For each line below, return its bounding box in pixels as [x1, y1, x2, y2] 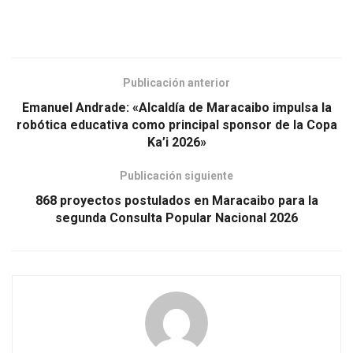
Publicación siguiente [120, 169, 233, 182]
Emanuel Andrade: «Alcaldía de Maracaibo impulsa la [21, 99, 332, 115]
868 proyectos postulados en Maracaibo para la [35, 192, 318, 208]
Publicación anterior [123, 76, 230, 89]
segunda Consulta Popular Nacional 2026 [55, 210, 298, 225]
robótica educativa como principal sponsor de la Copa [16, 117, 337, 132]
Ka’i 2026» [147, 134, 206, 150]
